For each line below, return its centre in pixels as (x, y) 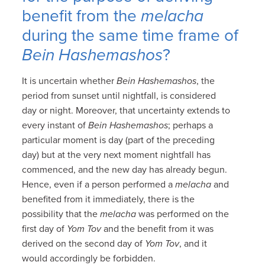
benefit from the (82, 16)
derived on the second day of (84, 243)
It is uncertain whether (70, 81)
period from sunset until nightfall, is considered (119, 96)
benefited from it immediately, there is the (109, 199)
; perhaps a (191, 125)
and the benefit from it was (158, 229)
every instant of (55, 125)
